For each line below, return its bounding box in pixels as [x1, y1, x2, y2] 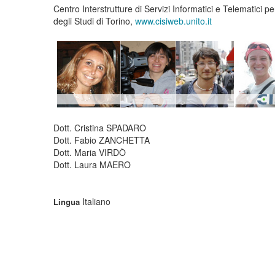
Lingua [53, 196, 80, 207]
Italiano [80, 195, 110, 207]
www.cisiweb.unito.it [135, 15, 212, 27]
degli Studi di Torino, [53, 15, 135, 27]
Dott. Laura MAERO [53, 158, 131, 171]
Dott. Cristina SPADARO [53, 122, 146, 134]
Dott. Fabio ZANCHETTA [53, 134, 150, 146]
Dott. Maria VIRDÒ [53, 146, 126, 158]
